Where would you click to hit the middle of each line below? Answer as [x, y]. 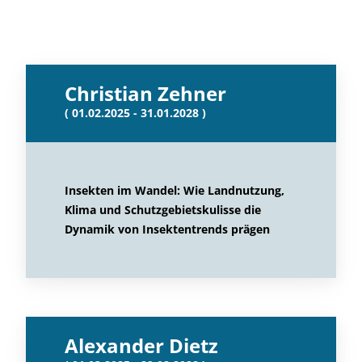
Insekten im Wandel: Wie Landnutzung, [175, 190]
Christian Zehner [145, 93]
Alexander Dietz [141, 345]
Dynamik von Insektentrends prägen [167, 229]
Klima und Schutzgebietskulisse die [163, 210]
